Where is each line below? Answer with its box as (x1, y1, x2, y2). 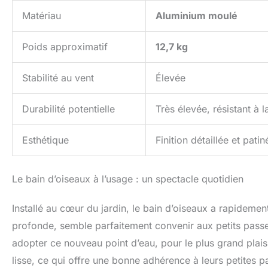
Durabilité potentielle (22, 103, 115, 115)
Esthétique (22, 134, 69, 147)
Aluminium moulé (156, 10, 237, 22)
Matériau (22, 10, 61, 22)
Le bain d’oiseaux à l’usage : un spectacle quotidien (12, 173, 243, 185)
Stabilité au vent (22, 72, 94, 84)
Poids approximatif (22, 41, 108, 53)
